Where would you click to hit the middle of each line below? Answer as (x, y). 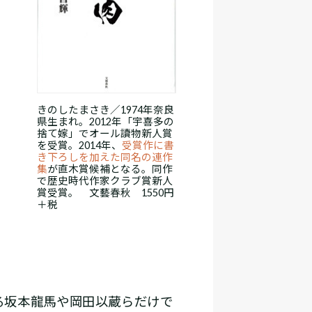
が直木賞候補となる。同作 (110, 169)
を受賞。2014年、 (79, 145)
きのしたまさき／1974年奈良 (106, 109)
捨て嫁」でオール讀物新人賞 (105, 133)
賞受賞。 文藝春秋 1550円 (106, 192)
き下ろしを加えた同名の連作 (105, 157)
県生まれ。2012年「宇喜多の (106, 121)
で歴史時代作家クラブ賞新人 (105, 180)
